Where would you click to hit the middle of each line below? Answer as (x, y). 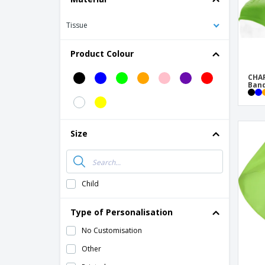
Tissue (77, 25)
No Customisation (112, 230)
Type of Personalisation (122, 212)
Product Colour (102, 54)
